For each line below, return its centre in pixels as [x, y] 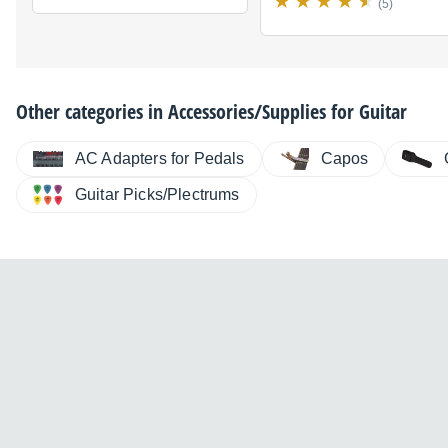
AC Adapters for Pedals [160, 159]
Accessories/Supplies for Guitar [287, 112]
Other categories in [92, 112]
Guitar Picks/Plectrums [157, 195]
